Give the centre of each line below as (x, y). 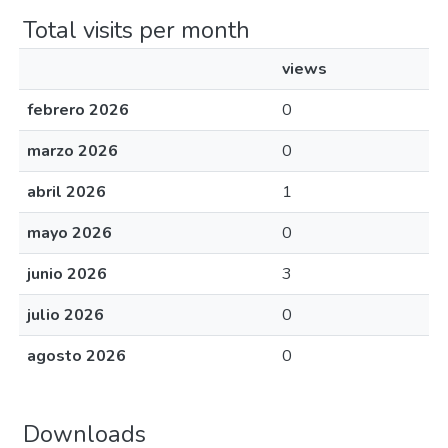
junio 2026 (67, 274)
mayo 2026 (69, 233)
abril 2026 (66, 192)
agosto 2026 (76, 356)
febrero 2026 (78, 110)
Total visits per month (136, 30)
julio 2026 (65, 315)
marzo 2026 (72, 151)
